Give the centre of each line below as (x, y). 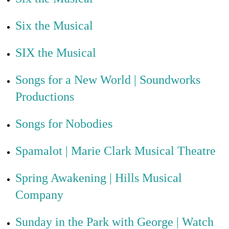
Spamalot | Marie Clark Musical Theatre (116, 151)
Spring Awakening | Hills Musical (99, 178)
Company (39, 195)
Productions (45, 97)
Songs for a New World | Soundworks (108, 80)
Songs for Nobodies (64, 124)
